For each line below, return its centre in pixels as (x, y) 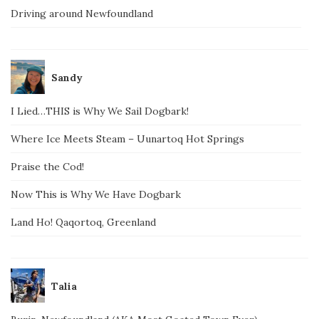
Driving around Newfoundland (82, 14)
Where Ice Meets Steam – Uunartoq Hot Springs (127, 139)
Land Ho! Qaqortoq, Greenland (83, 222)
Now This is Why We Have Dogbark (96, 194)
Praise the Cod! (47, 167)
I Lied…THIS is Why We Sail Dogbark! (100, 111)
